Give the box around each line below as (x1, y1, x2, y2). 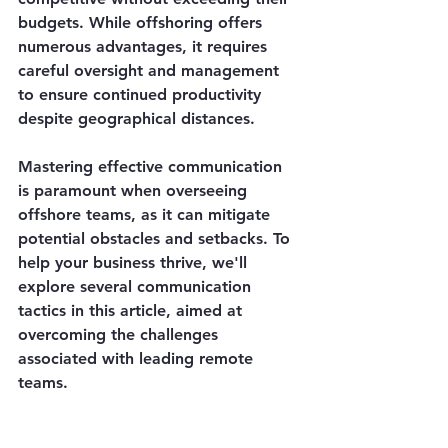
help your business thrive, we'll (18, 253, 252, 272)
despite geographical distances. (18, 109, 255, 128)
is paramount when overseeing (18, 181, 252, 200)
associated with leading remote (18, 349, 258, 368)
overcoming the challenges (18, 325, 223, 344)
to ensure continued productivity (18, 85, 266, 104)
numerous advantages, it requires (18, 37, 272, 56)
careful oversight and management (18, 61, 284, 80)
